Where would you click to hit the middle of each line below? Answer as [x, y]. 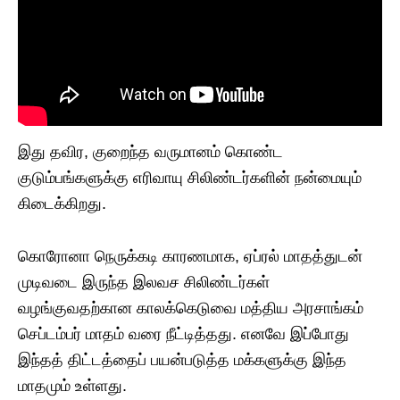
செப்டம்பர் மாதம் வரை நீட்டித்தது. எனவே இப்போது [183, 334]
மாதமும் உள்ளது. [72, 386]
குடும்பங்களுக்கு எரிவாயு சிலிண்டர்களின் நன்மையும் [190, 178]
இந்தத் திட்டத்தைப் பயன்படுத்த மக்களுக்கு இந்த [182, 360]
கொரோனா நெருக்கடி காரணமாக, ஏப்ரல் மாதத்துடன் [190, 257]
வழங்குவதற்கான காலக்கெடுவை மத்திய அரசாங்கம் [191, 308]
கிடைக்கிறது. [62, 204]
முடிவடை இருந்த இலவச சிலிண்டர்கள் [144, 283]
